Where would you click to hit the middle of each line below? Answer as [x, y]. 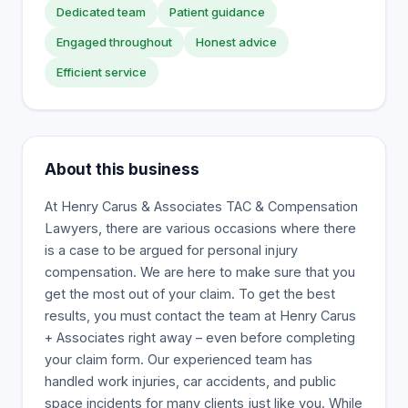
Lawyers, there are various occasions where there [200, 228]
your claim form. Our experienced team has [178, 359]
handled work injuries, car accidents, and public [190, 381]
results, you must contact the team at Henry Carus [200, 316]
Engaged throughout [114, 42]
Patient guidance [217, 12]
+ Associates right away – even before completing [200, 337]
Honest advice [236, 42]
